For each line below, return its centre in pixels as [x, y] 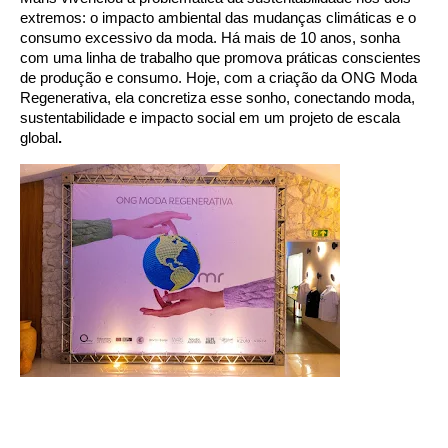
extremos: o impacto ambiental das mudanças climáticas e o [218, 17]
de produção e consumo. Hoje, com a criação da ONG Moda [218, 77]
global [39, 137]
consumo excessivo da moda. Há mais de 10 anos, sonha [210, 37]
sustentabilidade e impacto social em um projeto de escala [210, 117]
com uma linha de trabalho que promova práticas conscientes [220, 57]
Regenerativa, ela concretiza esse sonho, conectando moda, [217, 97]
